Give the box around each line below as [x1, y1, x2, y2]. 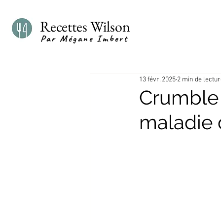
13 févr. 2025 [139, 75, 176, 84]
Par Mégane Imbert [40, 33, 128, 44]
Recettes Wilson [40, 17, 130, 36]
